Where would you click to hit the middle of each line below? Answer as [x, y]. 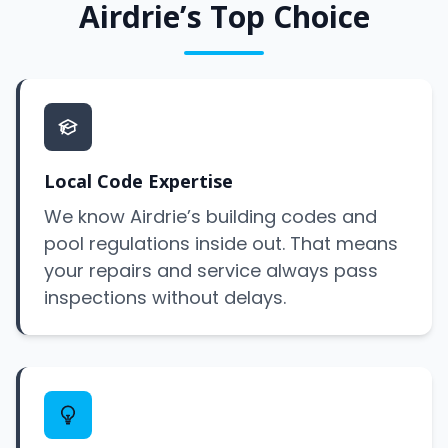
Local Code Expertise [138, 181]
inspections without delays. [165, 297]
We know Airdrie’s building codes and [210, 216]
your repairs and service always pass [211, 270]
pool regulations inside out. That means [221, 243]
